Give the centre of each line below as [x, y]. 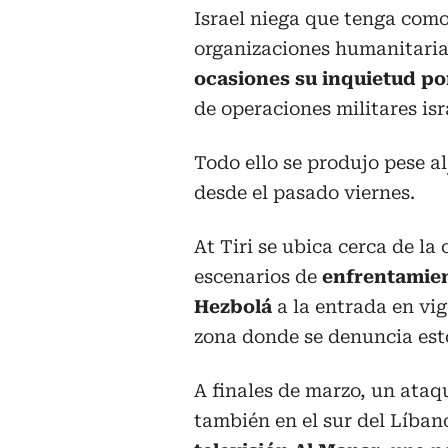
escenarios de [255, 277]
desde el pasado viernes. [304, 193]
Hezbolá [233, 307]
